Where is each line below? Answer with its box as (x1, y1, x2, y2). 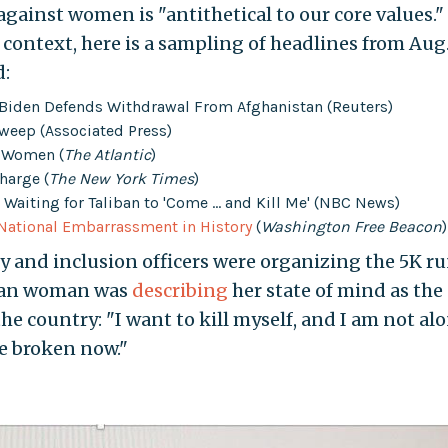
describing (131, 278, 228, 302)
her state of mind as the (227, 278, 443, 302)
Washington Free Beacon (260, 216, 442, 236)
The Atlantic (63, 144, 151, 164)
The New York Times (48, 168, 194, 188)
